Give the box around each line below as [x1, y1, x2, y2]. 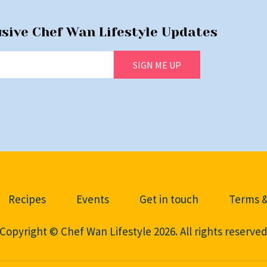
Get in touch [139, 191, 198, 206]
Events [76, 191, 109, 206]
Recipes [8, 191, 46, 206]
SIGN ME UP [133, 58, 181, 71]
